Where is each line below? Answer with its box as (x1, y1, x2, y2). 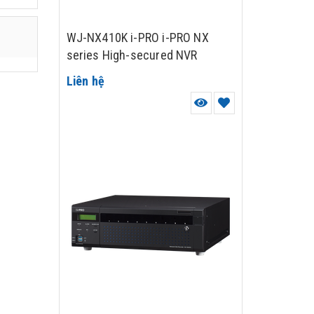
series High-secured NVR (66, 48, 198, 62)
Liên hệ (66, 74, 105, 88)
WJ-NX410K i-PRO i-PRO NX (66, 30, 209, 45)
